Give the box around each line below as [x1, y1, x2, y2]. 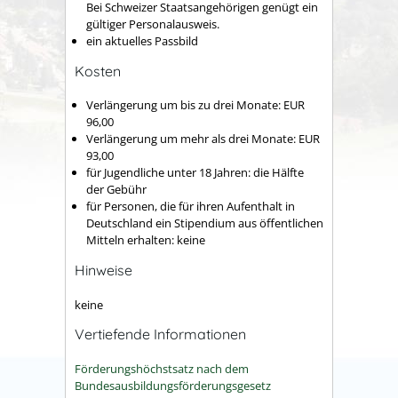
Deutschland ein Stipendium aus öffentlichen [86, 215, 323, 232]
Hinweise [75, 261, 132, 280]
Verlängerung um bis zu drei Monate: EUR [86, 97, 305, 114]
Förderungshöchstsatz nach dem [75, 360, 249, 377]
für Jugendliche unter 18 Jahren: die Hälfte [86, 164, 304, 181]
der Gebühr [86, 181, 147, 198]
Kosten [75, 61, 121, 80]
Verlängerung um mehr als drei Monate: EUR [86, 131, 320, 147]
